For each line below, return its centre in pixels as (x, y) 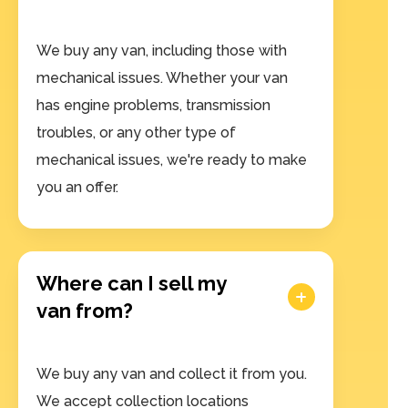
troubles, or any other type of (136, 133)
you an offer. (77, 188)
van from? (85, 311)
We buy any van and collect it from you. (172, 374)
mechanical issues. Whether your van (162, 78)
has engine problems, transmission (153, 106)
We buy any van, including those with (162, 51)
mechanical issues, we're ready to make (172, 160)
